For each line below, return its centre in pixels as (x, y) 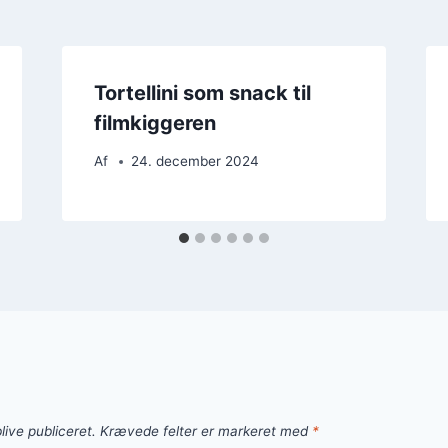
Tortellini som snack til (202, 92)
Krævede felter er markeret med (206, 431)
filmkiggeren (154, 122)
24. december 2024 (194, 161)
